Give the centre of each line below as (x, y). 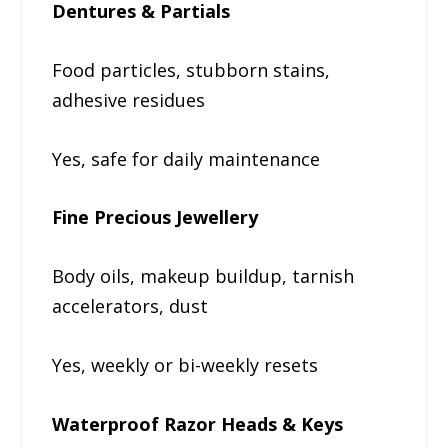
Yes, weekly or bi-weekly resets (185, 365)
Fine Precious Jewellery (155, 217)
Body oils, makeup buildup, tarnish (203, 276)
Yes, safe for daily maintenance (186, 158)
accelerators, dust (130, 306)
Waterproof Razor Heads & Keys (198, 423)
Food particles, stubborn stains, (191, 69)
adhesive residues (129, 99)
